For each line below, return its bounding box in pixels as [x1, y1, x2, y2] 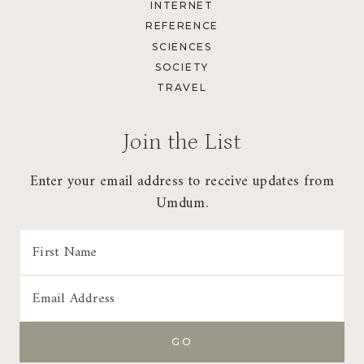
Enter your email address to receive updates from [29, 168, 335, 194]
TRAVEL [157, 81, 207, 94]
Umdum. [155, 190, 209, 216]
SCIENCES [152, 40, 212, 53]
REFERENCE [145, 19, 219, 32]
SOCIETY [155, 61, 209, 74]
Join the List [123, 128, 240, 155]
